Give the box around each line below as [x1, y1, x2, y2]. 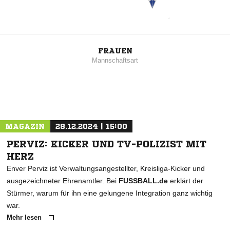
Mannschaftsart [92, 56, 138, 65]
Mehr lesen [7, 214, 44, 222]
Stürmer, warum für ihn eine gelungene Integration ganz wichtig [7, 189, 213, 198]
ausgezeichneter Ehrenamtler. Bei [7, 177, 119, 185]
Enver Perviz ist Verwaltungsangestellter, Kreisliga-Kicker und [7, 164, 205, 173]
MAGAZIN [5, 123, 45, 130]
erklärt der [168, 177, 203, 185]
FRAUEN [98, 47, 132, 55]
